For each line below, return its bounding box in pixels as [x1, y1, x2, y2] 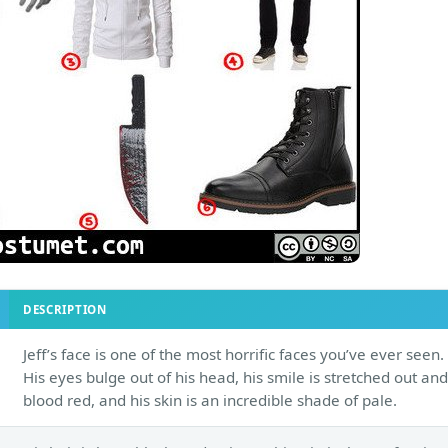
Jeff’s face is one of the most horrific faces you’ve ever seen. [23, 343, 444, 364]
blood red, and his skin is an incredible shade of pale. [23, 389, 397, 410]
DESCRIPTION [23, 301, 107, 317]
